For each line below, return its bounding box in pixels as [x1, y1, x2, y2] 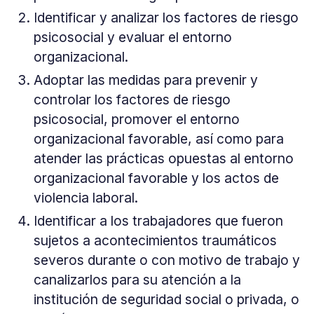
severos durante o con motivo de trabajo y [33, 251, 300, 268]
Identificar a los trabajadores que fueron [33, 212, 283, 229]
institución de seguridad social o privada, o [33, 290, 299, 308]
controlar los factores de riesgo [33, 91, 231, 109]
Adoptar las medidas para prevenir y [33, 71, 258, 89]
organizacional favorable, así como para [33, 130, 284, 148]
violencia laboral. [33, 189, 138, 207]
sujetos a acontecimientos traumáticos [33, 231, 277, 249]
